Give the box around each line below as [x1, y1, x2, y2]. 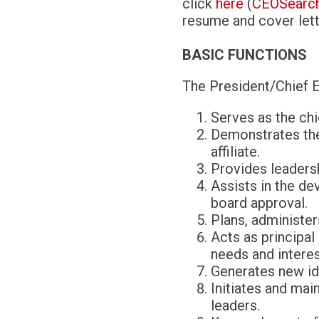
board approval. [210, 194, 308, 211]
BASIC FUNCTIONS [182, 46, 307, 63]
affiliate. [210, 143, 260, 160]
